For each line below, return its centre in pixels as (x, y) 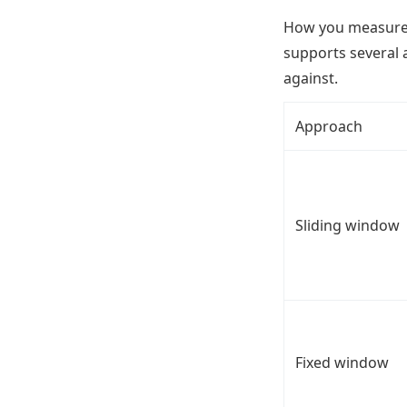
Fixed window (342, 362)
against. (311, 78)
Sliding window (347, 225)
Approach (329, 126)
